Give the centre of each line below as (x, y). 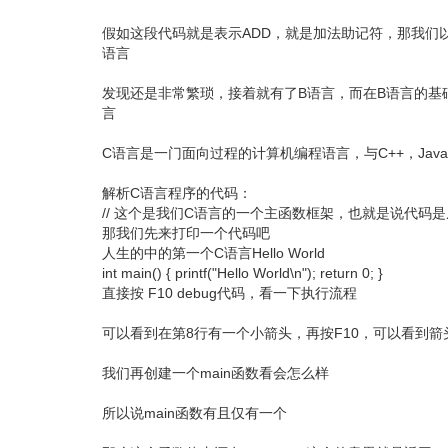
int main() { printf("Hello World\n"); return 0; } (242, 273)
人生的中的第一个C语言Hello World (213, 253)
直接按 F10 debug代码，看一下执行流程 (229, 293)
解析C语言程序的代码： (177, 193)
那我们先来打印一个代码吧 (186, 233)
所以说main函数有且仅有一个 (194, 413)
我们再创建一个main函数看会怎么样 (215, 373)
